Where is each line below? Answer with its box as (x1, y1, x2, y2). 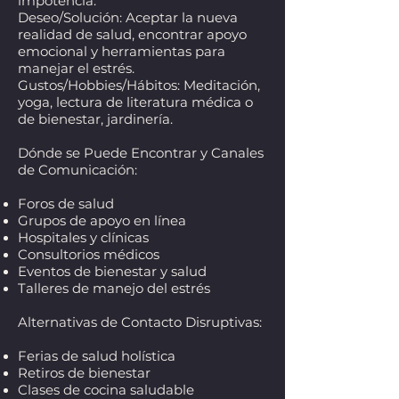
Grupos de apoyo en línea (18, 212, 186, 229)
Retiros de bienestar (18, 364, 151, 381)
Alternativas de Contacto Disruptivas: (18, 313, 262, 330)
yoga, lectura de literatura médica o (18, 94, 253, 110)
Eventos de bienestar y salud (18, 263, 207, 280)
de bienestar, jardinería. (18, 110, 173, 127)
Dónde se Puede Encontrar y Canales (18, 144, 264, 161)
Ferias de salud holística (18, 347, 175, 364)
